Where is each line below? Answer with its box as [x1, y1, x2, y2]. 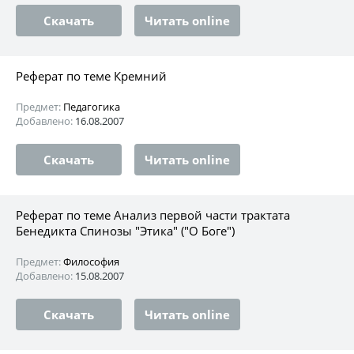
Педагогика [63, 99, 120, 114]
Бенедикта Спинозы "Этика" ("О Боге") [16, 222, 235, 239]
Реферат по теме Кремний [16, 67, 167, 84]
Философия [63, 254, 119, 269]
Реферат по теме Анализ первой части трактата [16, 206, 290, 223]
